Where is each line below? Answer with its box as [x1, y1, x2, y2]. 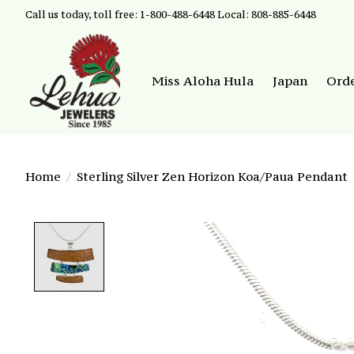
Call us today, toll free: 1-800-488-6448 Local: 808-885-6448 [25, 7, 316, 21]
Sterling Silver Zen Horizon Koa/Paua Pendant [76, 168, 348, 184]
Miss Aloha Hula [152, 73, 254, 89]
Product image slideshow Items [112, 221, 338, 240]
